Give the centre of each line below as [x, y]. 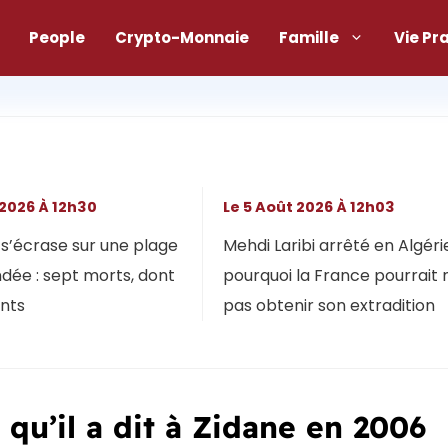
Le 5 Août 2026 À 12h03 [312, 206]
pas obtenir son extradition [328, 305]
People [57, 37]
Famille [309, 37]
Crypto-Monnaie [182, 37]
